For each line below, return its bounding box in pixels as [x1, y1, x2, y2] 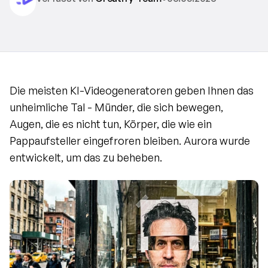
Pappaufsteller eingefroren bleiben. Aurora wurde [10, 134, 250, 147]
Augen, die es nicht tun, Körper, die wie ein [10, 117, 212, 130]
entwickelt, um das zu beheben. [10, 151, 162, 164]
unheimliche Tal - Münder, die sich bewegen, [10, 100, 223, 114]
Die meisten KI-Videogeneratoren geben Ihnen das [10, 84, 254, 97]
